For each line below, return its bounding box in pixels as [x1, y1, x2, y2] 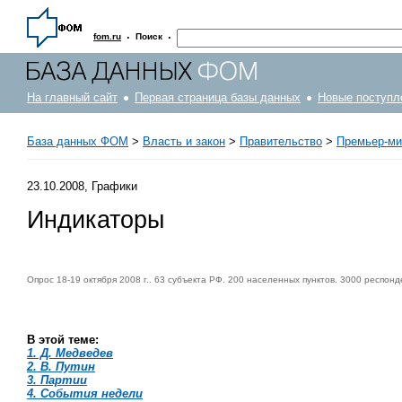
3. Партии [27, 372, 87, 387]
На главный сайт [27, 91, 118, 104]
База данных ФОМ [27, 135, 128, 148]
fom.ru [93, 31, 121, 41]
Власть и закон [143, 135, 225, 148]
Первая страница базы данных [135, 91, 301, 104]
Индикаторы [27, 205, 164, 233]
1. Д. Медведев [27, 345, 113, 360]
